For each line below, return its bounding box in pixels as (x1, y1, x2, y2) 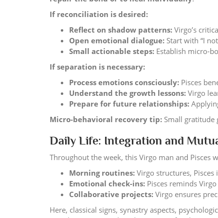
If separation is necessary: (50, 62, 145, 72)
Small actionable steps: (69, 46, 154, 56)
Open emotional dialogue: (69, 36, 164, 45)
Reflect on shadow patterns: (69, 25, 172, 35)
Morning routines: (69, 168, 135, 178)
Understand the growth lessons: (69, 88, 186, 98)
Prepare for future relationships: (69, 99, 189, 109)
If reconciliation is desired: (50, 9, 148, 19)
